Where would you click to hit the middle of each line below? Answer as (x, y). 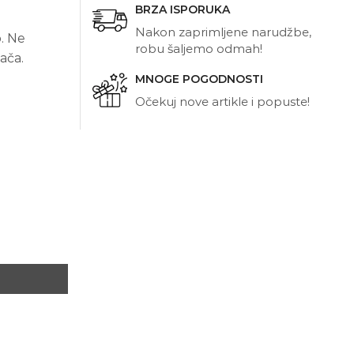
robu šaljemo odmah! (199, 49)
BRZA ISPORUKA (183, 9)
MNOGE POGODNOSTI (199, 79)
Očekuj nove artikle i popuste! (222, 102)
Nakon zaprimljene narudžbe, (223, 32)
